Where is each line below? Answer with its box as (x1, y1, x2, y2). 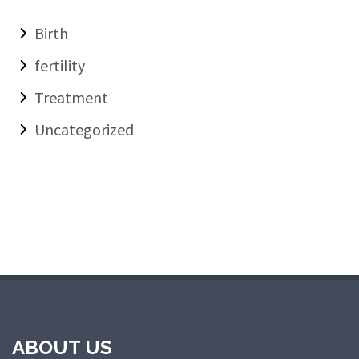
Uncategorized (34, 119, 134, 140)
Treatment (34, 87, 108, 108)
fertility (34, 55, 85, 76)
